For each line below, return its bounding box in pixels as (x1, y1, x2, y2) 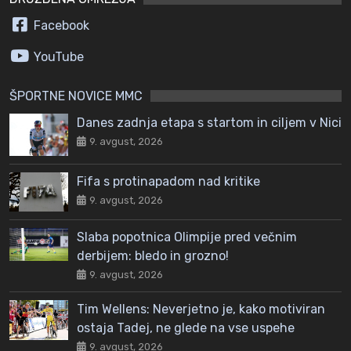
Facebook (30, 18, 89, 33)
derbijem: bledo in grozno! (77, 248, 229, 263)
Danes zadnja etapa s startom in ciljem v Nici (77, 115, 342, 130)
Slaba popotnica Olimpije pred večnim (77, 229, 297, 244)
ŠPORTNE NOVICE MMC (9, 89, 143, 103)
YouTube (30, 49, 84, 64)
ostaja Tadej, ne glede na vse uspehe (77, 320, 295, 335)
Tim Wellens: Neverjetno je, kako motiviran (77, 301, 325, 317)
